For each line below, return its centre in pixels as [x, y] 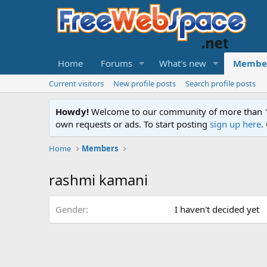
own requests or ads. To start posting [133, 124]
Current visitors [76, 83]
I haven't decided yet [217, 209]
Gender [71, 209]
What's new [182, 63]
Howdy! [72, 111]
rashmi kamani [98, 180]
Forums [117, 63]
